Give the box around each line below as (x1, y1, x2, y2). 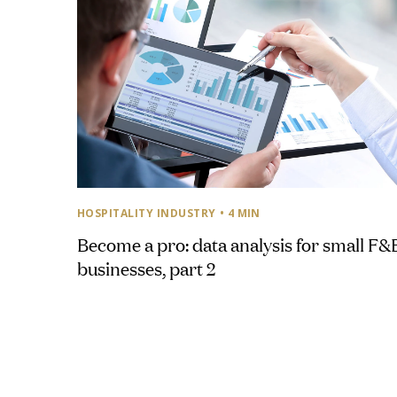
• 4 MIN (219, 205, 261, 221)
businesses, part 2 (77, 254, 216, 280)
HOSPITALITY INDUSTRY (77, 205, 216, 221)
